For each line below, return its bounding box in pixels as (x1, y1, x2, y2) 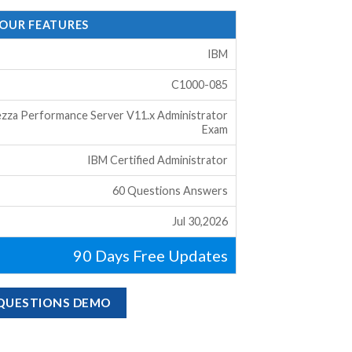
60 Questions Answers (112, 183, 228, 197)
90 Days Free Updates (72, 245, 228, 265)
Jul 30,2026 (171, 214, 228, 228)
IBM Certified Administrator (86, 152, 228, 167)
